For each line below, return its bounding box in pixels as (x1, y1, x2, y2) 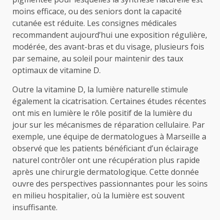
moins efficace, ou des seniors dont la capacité (12, 5, 182, 17)
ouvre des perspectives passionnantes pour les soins (12, 178, 208, 189)
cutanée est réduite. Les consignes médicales (12, 17, 177, 28)
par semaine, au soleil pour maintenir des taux (12, 53, 183, 64)
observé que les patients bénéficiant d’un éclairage (12, 142, 198, 154)
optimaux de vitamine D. (12, 64, 101, 76)
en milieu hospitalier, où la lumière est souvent (12, 190, 185, 201)
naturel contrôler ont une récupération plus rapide (12, 154, 200, 165)
